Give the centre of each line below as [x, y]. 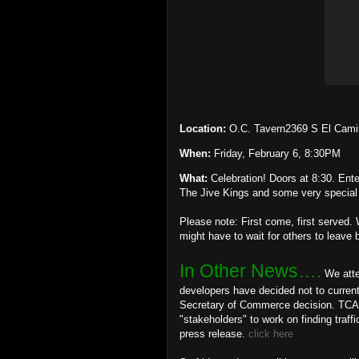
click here [271, 334]
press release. [214, 334]
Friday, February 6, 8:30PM [276, 153]
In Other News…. [250, 271]
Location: [203, 129]
